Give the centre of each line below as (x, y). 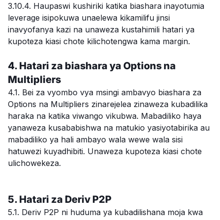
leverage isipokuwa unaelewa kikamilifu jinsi (89, 18)
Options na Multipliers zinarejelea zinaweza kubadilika (108, 104)
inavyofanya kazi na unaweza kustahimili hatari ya (101, 29)
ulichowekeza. (34, 163)
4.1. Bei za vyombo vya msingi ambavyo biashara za (105, 92)
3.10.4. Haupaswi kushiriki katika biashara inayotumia (106, 6)
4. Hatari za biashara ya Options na (92, 66)
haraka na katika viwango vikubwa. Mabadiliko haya (105, 116)
